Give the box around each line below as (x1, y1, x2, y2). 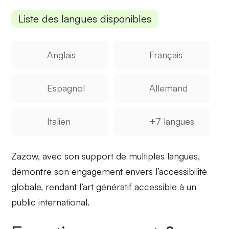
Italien (47, 116, 71, 127)
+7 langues (149, 116, 194, 127)
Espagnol (47, 82, 85, 94)
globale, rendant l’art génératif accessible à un (11, 181, 197, 193)
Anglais (47, 49, 76, 60)
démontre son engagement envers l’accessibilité (11, 166, 208, 177)
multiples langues (129, 150, 198, 162)
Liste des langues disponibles (18, 12, 152, 25)
